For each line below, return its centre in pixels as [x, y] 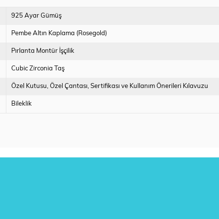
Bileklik [22, 104]
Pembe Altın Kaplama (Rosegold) [59, 34]
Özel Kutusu [29, 87]
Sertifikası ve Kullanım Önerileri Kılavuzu [150, 87]
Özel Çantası [69, 87]
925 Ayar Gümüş [37, 16]
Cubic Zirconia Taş [38, 69]
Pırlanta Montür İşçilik [43, 51]
